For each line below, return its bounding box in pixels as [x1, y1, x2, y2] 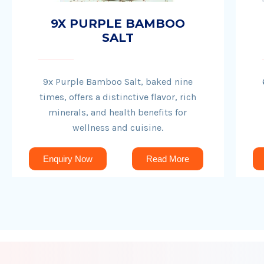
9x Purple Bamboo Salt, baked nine [42, 76, 193, 87]
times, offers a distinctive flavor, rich [39, 91, 196, 103]
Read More [146, 154, 190, 164]
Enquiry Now [42, 154, 93, 164]
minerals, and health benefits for [48, 107, 187, 118]
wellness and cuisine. [72, 122, 163, 133]
